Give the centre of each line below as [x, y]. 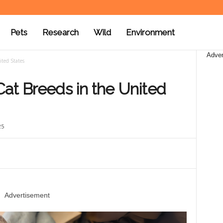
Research [60, 32]
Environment [150, 32]
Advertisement [27, 195]
